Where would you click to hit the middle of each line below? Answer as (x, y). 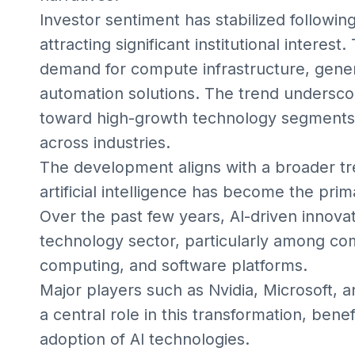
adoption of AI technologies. (144, 339)
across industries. (105, 142)
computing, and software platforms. (173, 265)
